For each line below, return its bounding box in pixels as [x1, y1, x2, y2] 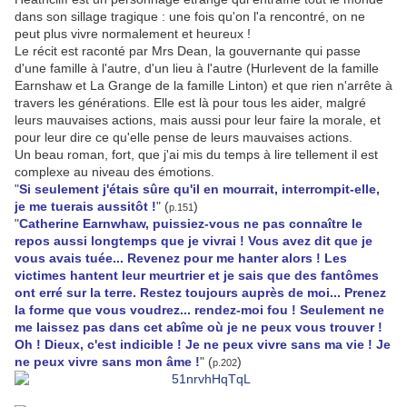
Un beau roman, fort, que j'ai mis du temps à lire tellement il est [15, 147, 378, 163]
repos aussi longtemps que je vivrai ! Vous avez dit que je [15, 233, 372, 249]
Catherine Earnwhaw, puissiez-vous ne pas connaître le [19, 216, 362, 232]
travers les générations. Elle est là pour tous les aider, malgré [15, 95, 366, 111]
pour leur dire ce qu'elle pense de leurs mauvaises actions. [15, 130, 356, 145]
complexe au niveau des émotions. [15, 164, 218, 180]
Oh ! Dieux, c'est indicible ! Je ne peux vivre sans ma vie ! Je [15, 337, 391, 352]
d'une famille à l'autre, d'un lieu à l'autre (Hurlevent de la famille [15, 61, 379, 76]
